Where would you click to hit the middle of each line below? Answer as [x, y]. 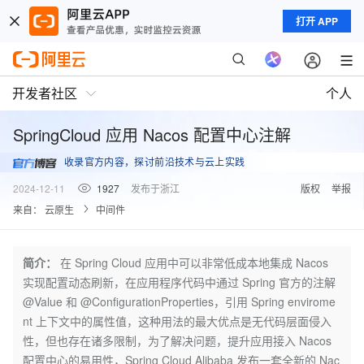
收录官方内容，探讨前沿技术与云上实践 [155, 162]
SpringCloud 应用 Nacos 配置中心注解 [152, 134]
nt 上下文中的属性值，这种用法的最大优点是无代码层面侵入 [177, 321]
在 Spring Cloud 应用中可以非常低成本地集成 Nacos [194, 262]
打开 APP [317, 21]
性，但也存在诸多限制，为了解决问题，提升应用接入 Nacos [177, 340]
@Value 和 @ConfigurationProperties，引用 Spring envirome [179, 301]
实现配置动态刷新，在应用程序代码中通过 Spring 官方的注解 [179, 282]
